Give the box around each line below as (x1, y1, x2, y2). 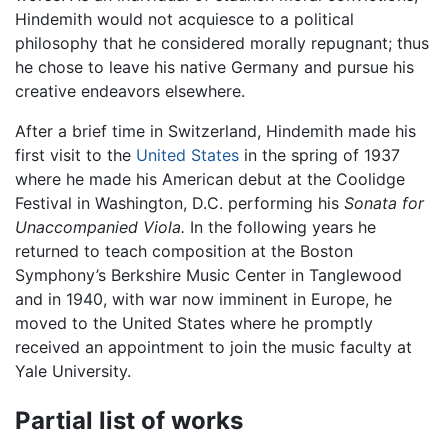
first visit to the (15, 144, 136, 165)
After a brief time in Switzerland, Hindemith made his (15, 120, 416, 141)
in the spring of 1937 (239, 144, 400, 165)
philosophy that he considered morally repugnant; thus (15, 32, 429, 53)
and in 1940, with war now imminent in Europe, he (15, 288, 392, 309)
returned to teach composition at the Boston (15, 240, 353, 261)
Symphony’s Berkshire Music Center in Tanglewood (15, 264, 402, 285)
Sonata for (344, 192, 424, 213)
